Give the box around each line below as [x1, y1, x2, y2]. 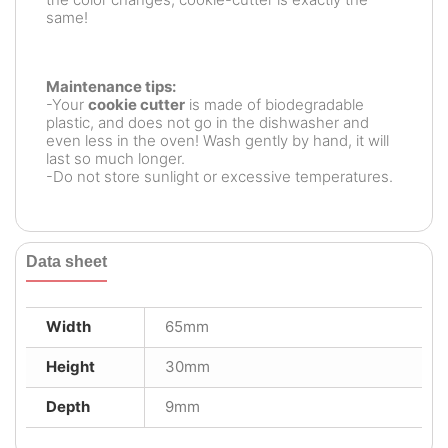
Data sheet [26, 253, 107, 270]
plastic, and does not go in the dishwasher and [46, 113, 369, 132]
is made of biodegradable [185, 95, 364, 114]
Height [46, 357, 95, 376]
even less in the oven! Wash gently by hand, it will [46, 131, 389, 150]
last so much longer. [46, 149, 185, 168]
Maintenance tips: [46, 77, 176, 96]
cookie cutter [88, 95, 185, 114]
